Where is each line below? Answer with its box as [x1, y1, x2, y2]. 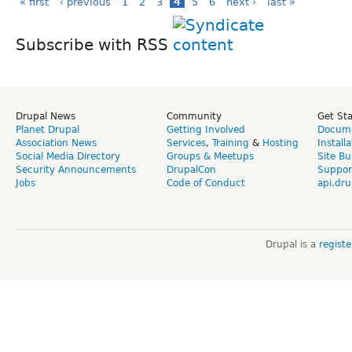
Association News [16, 137, 97, 148]
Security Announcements [16, 163, 136, 175]
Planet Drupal [16, 123, 79, 135]
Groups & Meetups [167, 150, 254, 162]
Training [212, 137, 249, 148]
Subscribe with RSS [16, 35, 173, 54]
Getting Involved [167, 123, 245, 135]
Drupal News [16, 110, 75, 122]
